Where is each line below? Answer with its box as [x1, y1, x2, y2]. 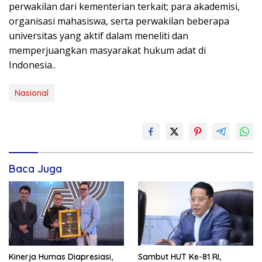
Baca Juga [9, 161, 62, 175]
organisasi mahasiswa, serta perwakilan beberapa [9, 14, 229, 27]
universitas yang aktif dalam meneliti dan [9, 29, 188, 42]
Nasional [15, 87, 49, 98]
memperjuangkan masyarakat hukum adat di [9, 43, 206, 57]
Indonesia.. [9, 58, 56, 71]
